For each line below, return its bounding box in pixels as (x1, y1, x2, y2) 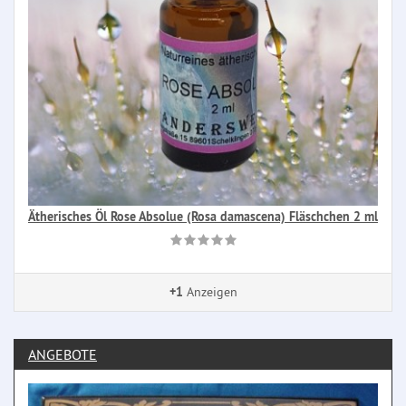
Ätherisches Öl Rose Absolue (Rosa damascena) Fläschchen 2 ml (28, 208, 378, 226)
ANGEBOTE (28, 345, 97, 364)
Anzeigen (182, 284, 237, 301)
